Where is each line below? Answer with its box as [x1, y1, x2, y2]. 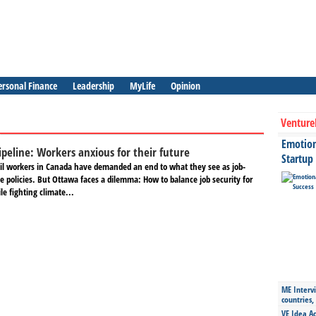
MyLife [130, 79, 155, 92]
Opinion [171, 79, 200, 92]
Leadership [73, 79, 114, 92]
